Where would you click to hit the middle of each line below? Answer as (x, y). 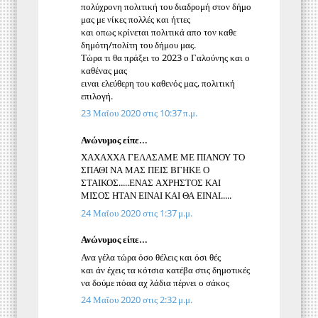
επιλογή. (97, 95)
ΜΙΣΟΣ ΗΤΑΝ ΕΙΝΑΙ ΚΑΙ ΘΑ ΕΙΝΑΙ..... (156, 196)
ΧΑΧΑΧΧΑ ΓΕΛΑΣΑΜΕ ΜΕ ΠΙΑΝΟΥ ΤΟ (163, 157)
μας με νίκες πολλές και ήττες (136, 19)
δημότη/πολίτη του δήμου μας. (138, 44)
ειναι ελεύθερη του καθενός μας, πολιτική (158, 83)
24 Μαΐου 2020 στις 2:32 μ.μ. (137, 300)
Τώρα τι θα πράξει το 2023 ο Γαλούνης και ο (165, 57)
